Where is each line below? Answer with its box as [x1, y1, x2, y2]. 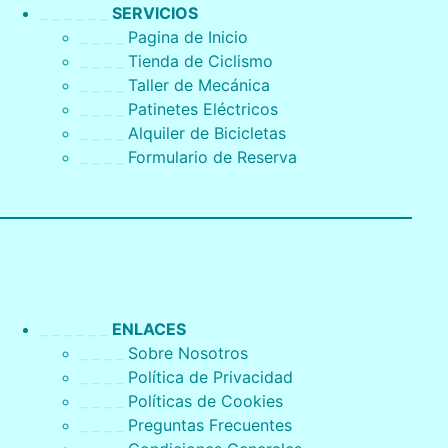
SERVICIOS [112, 3, 198, 23]
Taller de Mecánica [128, 75, 270, 95]
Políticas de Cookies [128, 391, 283, 411]
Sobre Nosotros [128, 343, 248, 363]
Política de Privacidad [128, 367, 293, 387]
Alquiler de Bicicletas [128, 123, 286, 143]
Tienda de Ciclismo [128, 51, 273, 71]
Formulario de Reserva [128, 147, 297, 167]
